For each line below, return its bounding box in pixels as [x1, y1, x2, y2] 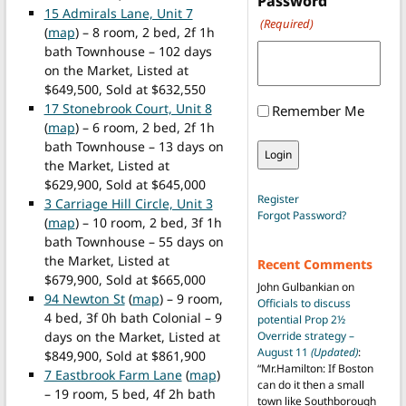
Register [256, 191, 299, 208]
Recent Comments [256, 256, 372, 274]
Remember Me [271, 101, 364, 121]
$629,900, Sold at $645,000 [43, 175, 206, 193]
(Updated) [310, 344, 358, 361]
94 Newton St [43, 289, 125, 307]
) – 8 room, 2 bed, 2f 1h [74, 23, 215, 41]
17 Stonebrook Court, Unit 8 [43, 99, 212, 117]
